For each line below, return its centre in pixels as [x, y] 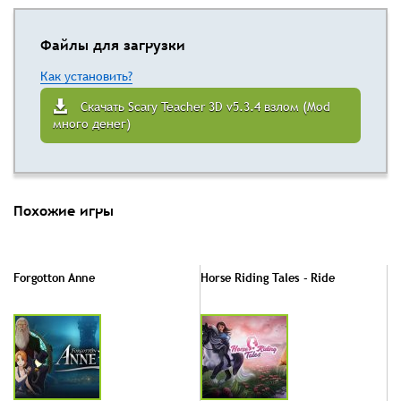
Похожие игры [64, 210]
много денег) [92, 124]
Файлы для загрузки [113, 45]
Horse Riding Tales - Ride [268, 277]
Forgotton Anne [55, 277]
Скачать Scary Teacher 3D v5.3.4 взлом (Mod [205, 107]
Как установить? [86, 76]
